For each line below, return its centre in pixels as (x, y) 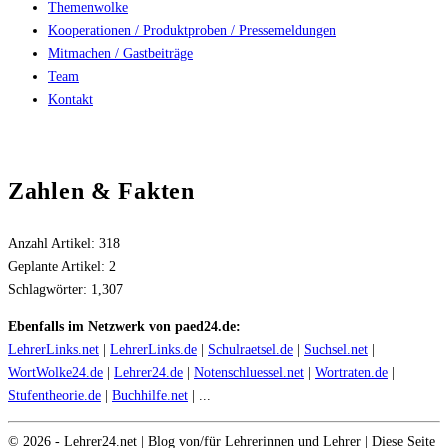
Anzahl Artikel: (53, 243)
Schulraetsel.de (250, 349)
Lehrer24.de (148, 372)
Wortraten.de (351, 372)
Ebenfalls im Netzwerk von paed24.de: (124, 326)
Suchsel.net (336, 349)
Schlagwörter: (49, 289)
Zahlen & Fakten (101, 191)
